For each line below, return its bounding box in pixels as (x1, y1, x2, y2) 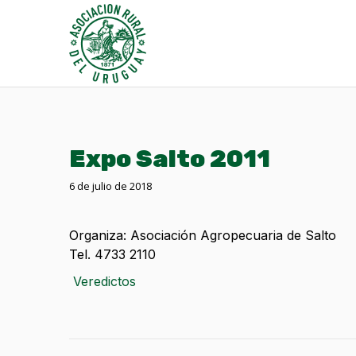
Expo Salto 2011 (69, 145, 270, 173)
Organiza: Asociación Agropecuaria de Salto (69, 227, 336, 243)
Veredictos (73, 273, 136, 289)
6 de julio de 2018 (69, 179, 152, 193)
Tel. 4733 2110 (69, 246, 156, 262)
